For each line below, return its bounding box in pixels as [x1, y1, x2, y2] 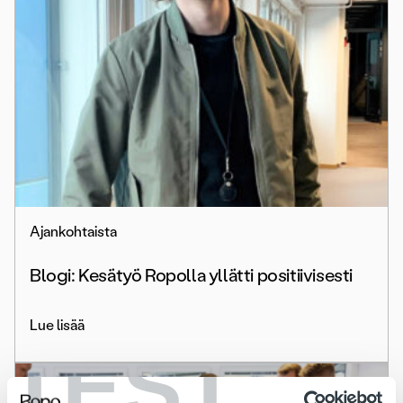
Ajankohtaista [30, 223, 117, 241]
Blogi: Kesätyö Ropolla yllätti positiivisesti [30, 264, 353, 287]
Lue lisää [30, 317, 85, 335]
